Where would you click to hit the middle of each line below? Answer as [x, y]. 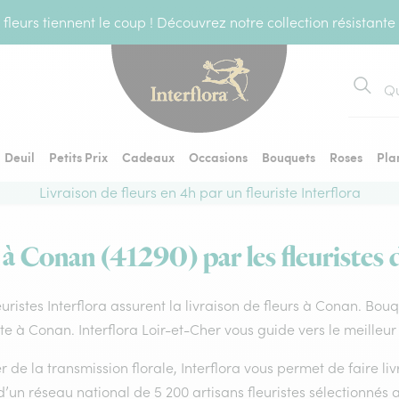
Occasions [218, 157]
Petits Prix [78, 157]
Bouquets [289, 157]
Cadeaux [148, 157]
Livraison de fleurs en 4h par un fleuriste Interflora [199, 192]
